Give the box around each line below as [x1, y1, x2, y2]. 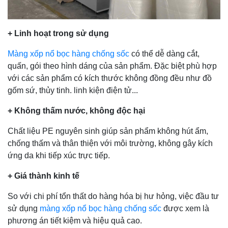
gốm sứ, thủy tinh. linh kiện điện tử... [8, 85, 138, 95]
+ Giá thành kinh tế [8, 171, 79, 180]
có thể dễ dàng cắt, [129, 49, 199, 58]
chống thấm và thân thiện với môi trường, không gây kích [8, 138, 213, 148]
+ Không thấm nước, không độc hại [8, 106, 145, 115]
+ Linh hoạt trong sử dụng [8, 28, 109, 38]
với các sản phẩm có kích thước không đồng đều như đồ [8, 73, 212, 82]
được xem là [161, 204, 209, 213]
